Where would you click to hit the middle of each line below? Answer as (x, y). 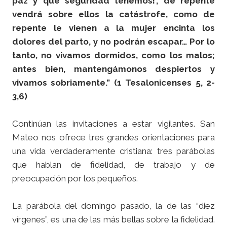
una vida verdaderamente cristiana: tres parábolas (113, 151)
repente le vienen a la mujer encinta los (113, 28)
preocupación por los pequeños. (75, 178)
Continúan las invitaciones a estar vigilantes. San (113, 124)
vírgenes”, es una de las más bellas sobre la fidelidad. (113, 219)
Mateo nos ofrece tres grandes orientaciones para (113, 137)
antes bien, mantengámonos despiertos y (113, 69)
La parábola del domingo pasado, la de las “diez (113, 206)
